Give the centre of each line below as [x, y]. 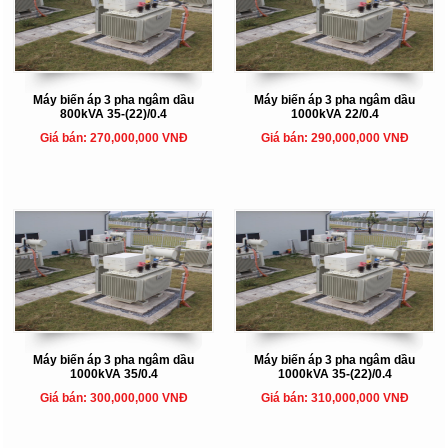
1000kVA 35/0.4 [113, 373]
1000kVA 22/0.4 [334, 113]
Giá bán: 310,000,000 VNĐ [334, 397]
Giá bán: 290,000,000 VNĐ [334, 137]
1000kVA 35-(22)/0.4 [334, 373]
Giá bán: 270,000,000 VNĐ [113, 137]
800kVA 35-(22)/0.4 [113, 113]
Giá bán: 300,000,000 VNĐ [113, 397]
